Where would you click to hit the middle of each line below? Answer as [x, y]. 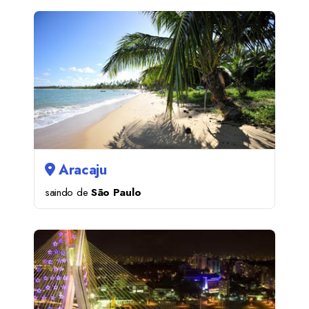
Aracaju [81, 170]
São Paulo [116, 192]
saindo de [68, 192]
